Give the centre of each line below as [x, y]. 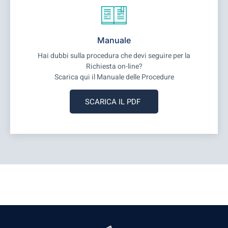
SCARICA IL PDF [113, 102]
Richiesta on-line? [114, 66]
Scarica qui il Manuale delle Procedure [114, 77]
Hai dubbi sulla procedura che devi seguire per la [114, 55]
